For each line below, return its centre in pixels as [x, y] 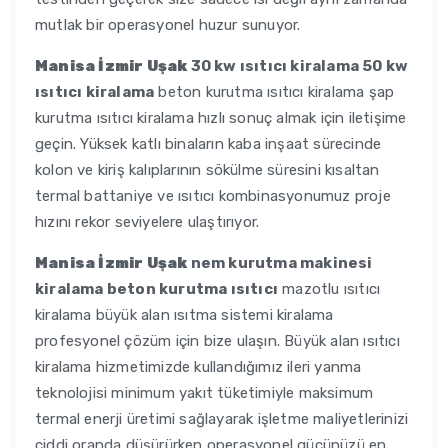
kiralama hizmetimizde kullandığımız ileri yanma [198, 367]
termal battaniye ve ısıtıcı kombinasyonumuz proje [213, 196]
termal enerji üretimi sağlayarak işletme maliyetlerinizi [222, 419]
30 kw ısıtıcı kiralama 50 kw [298, 66]
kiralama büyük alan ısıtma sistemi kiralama [184, 315]
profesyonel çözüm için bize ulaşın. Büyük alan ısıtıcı [217, 341]
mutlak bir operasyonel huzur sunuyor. [168, 25]
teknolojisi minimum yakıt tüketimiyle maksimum [204, 393]
